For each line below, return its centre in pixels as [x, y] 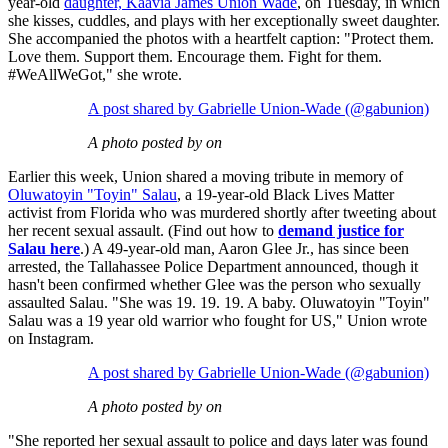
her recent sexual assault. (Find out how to [143, 231]
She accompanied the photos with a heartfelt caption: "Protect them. [221, 39]
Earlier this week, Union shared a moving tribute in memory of [205, 177]
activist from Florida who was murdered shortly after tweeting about [222, 213]
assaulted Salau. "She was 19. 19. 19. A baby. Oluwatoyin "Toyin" [219, 303]
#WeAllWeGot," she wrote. [95, 75]
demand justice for [341, 231]
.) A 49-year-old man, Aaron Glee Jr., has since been [244, 249]
